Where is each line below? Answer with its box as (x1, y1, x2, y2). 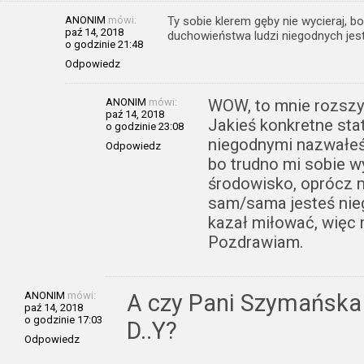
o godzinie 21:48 (65, 37, 143, 50)
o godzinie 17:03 (24, 313, 102, 326)
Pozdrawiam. (208, 232, 303, 252)
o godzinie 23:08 (106, 119, 184, 132)
